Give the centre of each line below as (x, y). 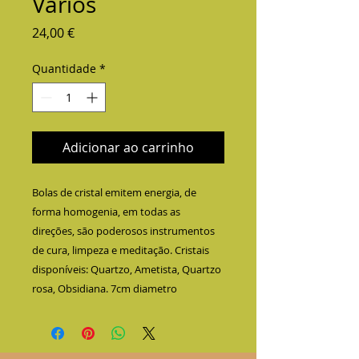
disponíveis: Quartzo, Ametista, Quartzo (127, 269)
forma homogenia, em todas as (106, 212)
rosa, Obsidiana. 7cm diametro (105, 288)
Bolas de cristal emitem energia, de (114, 192)
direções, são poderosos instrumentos (123, 231)
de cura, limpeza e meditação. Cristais (121, 250)
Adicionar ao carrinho (128, 147)
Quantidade (64, 69)
